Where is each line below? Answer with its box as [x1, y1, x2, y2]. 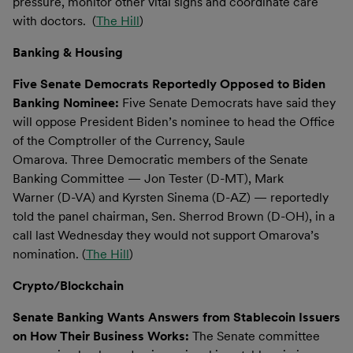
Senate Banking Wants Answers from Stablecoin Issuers [13, 309, 340, 325]
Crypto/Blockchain [13, 277, 124, 293]
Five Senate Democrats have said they [122, 95, 336, 110]
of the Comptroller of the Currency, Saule [13, 132, 245, 148]
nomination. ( [13, 246, 86, 262]
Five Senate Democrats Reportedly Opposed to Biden [13, 76, 325, 91]
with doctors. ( [13, 13, 96, 28]
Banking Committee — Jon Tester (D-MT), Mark [13, 170, 284, 186]
